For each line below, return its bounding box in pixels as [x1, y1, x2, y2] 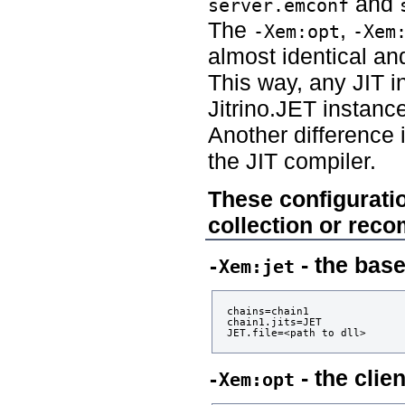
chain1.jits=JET [227, 316, 323, 327]
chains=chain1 [227, 305, 310, 316]
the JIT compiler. [208, 147, 377, 174]
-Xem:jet [208, 255, 296, 278]
